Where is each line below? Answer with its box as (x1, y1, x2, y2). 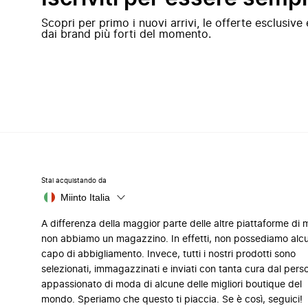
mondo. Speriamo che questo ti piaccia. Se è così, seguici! (41, 295, 302, 305)
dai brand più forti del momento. (41, 29, 211, 40)
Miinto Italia (60, 192, 110, 203)
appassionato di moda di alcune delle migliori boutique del (41, 280, 302, 289)
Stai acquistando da (41, 177, 107, 184)
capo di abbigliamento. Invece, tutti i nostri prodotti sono (41, 250, 296, 259)
